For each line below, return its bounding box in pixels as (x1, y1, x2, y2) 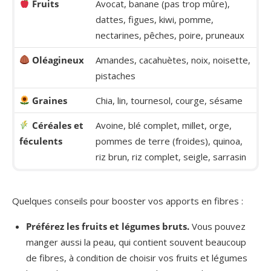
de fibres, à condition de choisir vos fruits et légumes (26, 251, 247, 264)
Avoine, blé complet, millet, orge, (95, 119, 232, 131)
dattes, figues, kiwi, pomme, (95, 13, 214, 25)
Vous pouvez (189, 220, 246, 232)
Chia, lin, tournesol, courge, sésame (95, 94, 243, 106)
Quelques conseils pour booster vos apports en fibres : (12, 194, 243, 207)
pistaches (95, 69, 135, 82)
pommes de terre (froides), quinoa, (95, 134, 243, 147)
